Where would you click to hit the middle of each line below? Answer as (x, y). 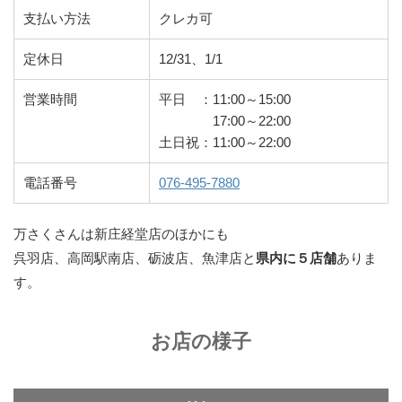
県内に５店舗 (296, 258)
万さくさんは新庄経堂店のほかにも (121, 234)
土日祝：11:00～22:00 (225, 142)
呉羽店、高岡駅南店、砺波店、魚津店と (135, 258)
